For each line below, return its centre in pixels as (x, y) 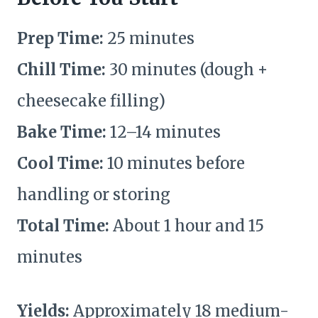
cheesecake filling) (91, 101)
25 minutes (149, 39)
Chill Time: (61, 70)
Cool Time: (60, 164)
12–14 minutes (164, 132)
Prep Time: (60, 39)
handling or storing (94, 195)
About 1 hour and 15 (187, 226)
